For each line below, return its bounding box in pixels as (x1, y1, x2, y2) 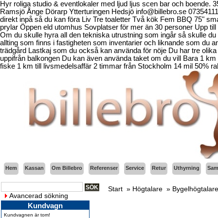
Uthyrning (174, 165, 200, 171)
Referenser (90, 165, 118, 171)
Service (126, 165, 144, 171)
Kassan (25, 165, 44, 171)
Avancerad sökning (9, 192, 68, 200)
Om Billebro (52, 165, 82, 171)
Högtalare (132, 185, 163, 193)
